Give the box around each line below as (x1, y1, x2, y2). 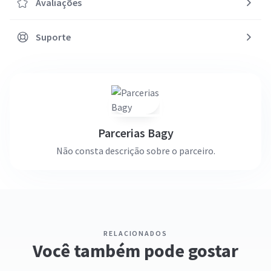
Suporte (36, 31, 71, 43)
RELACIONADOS (103, 229, 168, 238)
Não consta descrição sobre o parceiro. (56, 145, 215, 157)
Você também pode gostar (33, 239, 238, 262)
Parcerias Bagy (97, 125, 174, 140)
